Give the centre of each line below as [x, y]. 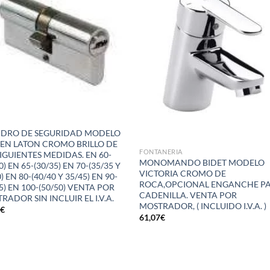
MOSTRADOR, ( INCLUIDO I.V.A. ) [203, 206]
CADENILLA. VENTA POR [188, 195]
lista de [108, 13]
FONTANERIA [161, 151]
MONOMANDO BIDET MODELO [202, 162]
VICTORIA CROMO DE [183, 173]
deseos [108, 22]
